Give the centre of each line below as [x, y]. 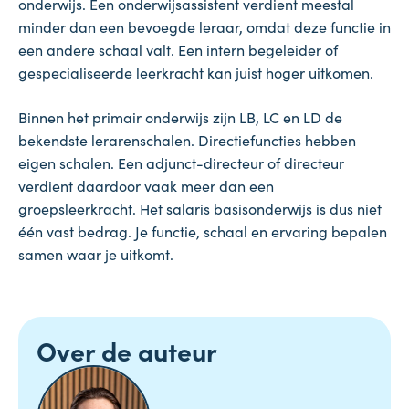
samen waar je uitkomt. [96, 254]
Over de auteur [127, 351]
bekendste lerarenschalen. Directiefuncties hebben [187, 140]
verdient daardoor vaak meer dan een [146, 186]
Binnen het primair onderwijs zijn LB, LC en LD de [180, 117]
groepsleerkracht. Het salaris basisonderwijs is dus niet [200, 209]
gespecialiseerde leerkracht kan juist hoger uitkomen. [196, 73]
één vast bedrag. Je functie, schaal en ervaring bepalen [203, 231]
